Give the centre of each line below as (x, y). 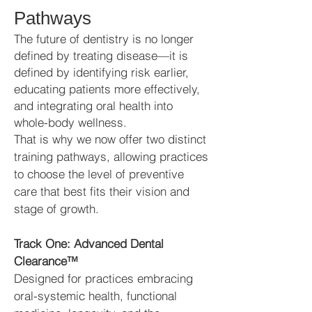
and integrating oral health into (93, 106)
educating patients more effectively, (107, 89)
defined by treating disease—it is (101, 55)
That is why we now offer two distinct (110, 139)
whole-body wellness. (70, 122)
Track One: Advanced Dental (89, 243)
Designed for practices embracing (103, 278)
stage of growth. (56, 209)
